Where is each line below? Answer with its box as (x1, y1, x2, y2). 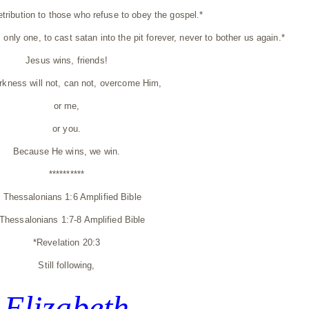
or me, (53, 100, 80, 111)
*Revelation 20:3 (32, 237, 101, 248)
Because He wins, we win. (12, 146, 121, 157)
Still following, (38, 259, 95, 270)
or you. (52, 123, 81, 134)
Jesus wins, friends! (26, 54, 108, 66)
